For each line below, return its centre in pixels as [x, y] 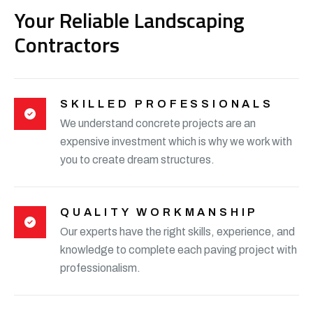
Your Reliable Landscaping [129, 20]
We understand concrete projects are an [158, 123]
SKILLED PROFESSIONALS [167, 103]
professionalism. [100, 268]
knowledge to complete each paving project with [179, 249]
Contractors [67, 44]
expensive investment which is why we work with [176, 141]
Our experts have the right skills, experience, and [177, 231]
